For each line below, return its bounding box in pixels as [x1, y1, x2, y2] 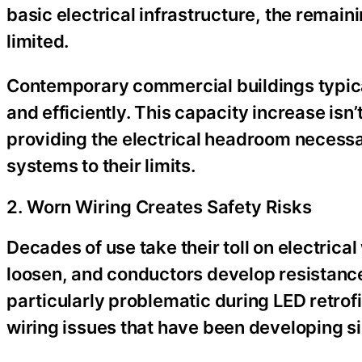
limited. [6, 30, 69, 52]
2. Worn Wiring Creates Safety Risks [6, 196, 312, 217]
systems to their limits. [6, 154, 196, 176]
